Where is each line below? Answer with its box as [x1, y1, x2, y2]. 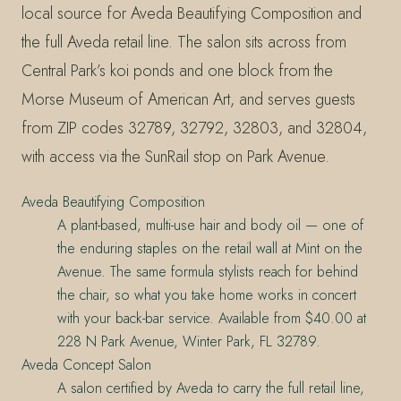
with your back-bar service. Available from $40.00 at [57, 307, 366, 328]
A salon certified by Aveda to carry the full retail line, [57, 377, 364, 398]
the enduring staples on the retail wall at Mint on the [57, 237, 363, 259]
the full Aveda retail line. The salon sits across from [21, 30, 346, 54]
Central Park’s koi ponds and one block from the [21, 58, 333, 82]
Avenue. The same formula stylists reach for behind [57, 260, 358, 282]
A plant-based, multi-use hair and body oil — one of [57, 214, 363, 235]
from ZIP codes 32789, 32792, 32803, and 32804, [21, 115, 367, 140]
